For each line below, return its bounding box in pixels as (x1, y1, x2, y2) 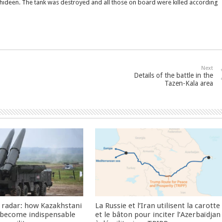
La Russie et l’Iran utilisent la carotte (95, 201, 221, 210)
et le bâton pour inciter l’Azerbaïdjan (95, 210, 221, 219)
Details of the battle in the (134, 71, 213, 79)
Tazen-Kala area (165, 79, 213, 87)
